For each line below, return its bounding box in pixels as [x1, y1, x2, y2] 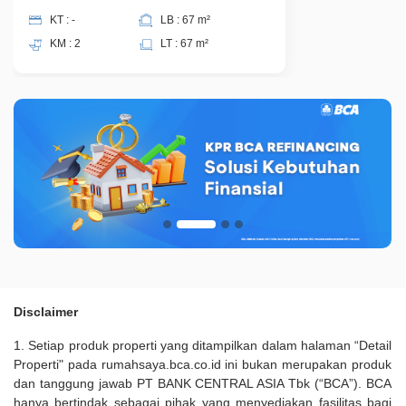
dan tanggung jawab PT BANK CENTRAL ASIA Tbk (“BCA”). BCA [14, 376, 391, 391]
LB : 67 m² [159, 14, 210, 27]
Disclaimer [14, 304, 78, 320]
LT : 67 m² [159, 37, 208, 51]
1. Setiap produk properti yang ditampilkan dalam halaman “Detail [14, 338, 391, 353]
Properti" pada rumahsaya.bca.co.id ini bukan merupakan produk [14, 357, 391, 372]
